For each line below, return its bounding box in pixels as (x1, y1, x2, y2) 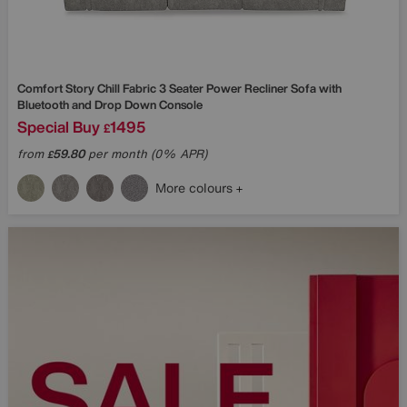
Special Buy (17, 114, 100, 138)
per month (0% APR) (84, 144, 207, 163)
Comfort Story (17, 79, 97, 97)
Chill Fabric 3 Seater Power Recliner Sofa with (97, 79, 342, 97)
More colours (155, 177, 236, 197)
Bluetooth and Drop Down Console (17, 95, 203, 114)
